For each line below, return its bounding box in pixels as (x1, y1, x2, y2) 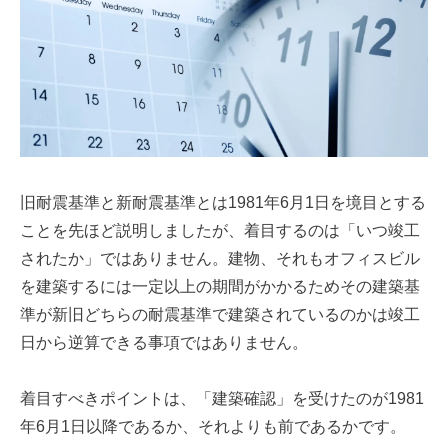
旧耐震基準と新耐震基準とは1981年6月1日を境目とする (20, 194, 426, 212)
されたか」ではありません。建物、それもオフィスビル (20, 250, 420, 268)
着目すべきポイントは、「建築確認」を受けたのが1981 (20, 390, 424, 408)
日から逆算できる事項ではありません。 (20, 334, 308, 352)
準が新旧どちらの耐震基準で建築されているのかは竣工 (20, 306, 420, 324)
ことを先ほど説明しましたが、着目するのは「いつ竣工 (20, 222, 420, 240)
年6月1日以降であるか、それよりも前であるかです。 (20, 418, 406, 436)
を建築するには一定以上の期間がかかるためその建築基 (20, 278, 420, 296)
